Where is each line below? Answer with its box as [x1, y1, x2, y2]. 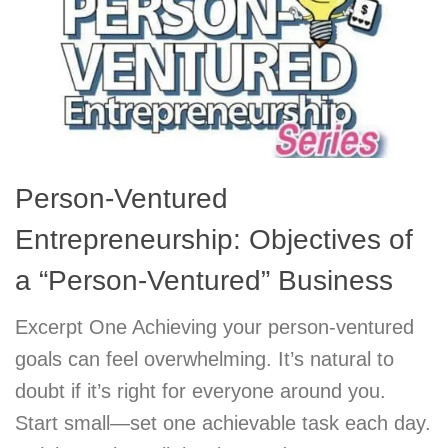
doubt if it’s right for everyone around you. [15, 379, 386, 402]
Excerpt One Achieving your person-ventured [15, 315, 414, 338]
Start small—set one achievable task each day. [15, 411, 431, 434]
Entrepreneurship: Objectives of [15, 223, 413, 255]
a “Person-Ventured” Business [15, 264, 393, 296]
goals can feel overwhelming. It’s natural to [15, 347, 394, 370]
